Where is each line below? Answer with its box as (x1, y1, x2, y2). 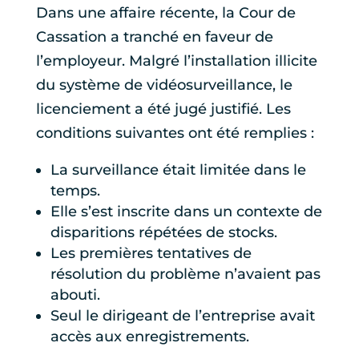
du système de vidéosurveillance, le (35, 76, 292, 95)
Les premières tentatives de (50, 244, 252, 263)
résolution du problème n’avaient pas (50, 265, 321, 284)
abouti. (50, 286, 100, 305)
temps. (50, 182, 100, 200)
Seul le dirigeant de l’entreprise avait (50, 307, 315, 325)
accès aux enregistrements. (50, 328, 249, 346)
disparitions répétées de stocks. (50, 224, 277, 242)
